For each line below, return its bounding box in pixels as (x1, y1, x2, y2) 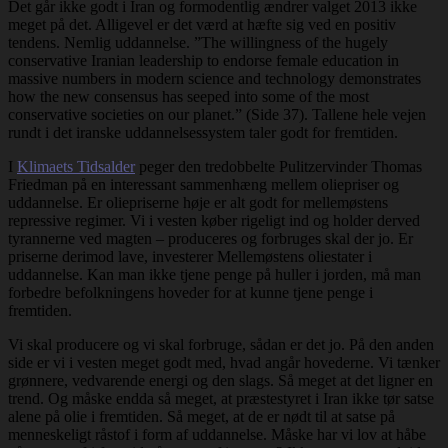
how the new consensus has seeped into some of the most (8, 87, 369, 105)
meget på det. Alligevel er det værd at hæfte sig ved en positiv (8, 15, 396, 33)
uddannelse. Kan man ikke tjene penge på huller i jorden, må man (8, 265, 421, 283)
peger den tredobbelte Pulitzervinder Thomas (135, 157, 422, 175)
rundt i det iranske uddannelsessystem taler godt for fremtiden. (8, 123, 398, 141)
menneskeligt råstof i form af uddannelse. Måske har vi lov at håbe (8, 425, 426, 443)
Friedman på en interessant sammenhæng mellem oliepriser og (8, 175, 399, 193)
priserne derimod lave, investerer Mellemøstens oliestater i (8, 247, 372, 265)
